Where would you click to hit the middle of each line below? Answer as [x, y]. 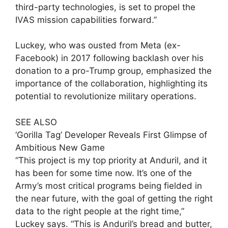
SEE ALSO [36, 122]
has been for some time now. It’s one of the [104, 173]
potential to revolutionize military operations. [106, 96]
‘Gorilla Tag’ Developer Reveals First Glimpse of [111, 135]
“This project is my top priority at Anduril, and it [111, 160]
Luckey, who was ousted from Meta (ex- [98, 46]
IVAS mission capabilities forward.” [86, 20]
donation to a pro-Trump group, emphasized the [113, 71]
